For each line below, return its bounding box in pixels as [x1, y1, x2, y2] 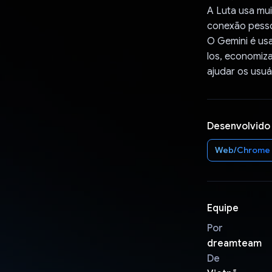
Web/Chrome [214, 144, 270, 155]
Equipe [206, 202, 239, 214]
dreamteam [206, 237, 262, 250]
